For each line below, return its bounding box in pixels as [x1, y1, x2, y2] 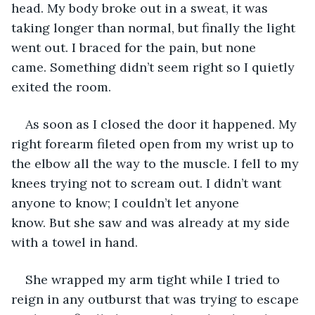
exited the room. [11, 78, 111, 95]
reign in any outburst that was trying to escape [11, 290, 302, 307]
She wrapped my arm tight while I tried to [25, 271, 283, 288]
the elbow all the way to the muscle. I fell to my [11, 155, 302, 172]
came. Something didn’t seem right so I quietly [11, 58, 298, 75]
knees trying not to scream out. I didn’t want [11, 174, 285, 191]
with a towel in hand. [11, 233, 138, 250]
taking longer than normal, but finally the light [11, 19, 299, 36]
